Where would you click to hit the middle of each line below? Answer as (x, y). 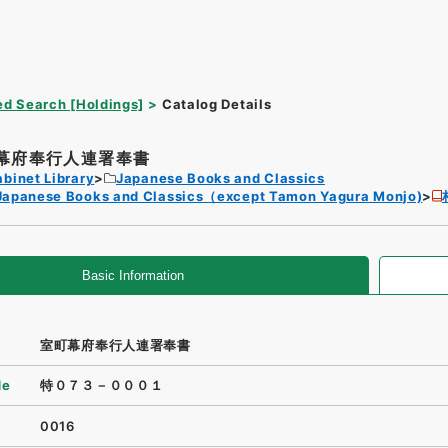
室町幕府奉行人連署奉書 (115, 344)
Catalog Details (216, 104)
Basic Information (133, 275)
